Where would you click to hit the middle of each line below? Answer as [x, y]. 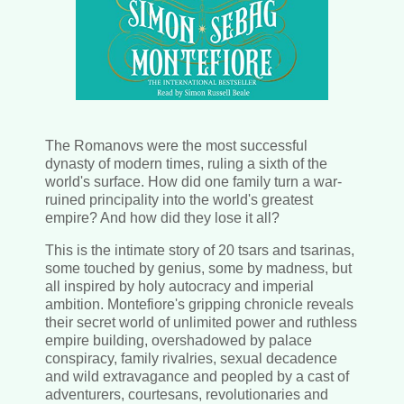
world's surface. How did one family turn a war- [193, 182]
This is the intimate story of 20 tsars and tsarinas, [200, 250]
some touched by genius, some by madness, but [198, 268]
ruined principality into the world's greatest [179, 200]
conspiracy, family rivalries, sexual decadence [191, 358]
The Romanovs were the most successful [176, 146]
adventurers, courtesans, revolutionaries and [187, 394]
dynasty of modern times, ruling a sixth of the [186, 164]
